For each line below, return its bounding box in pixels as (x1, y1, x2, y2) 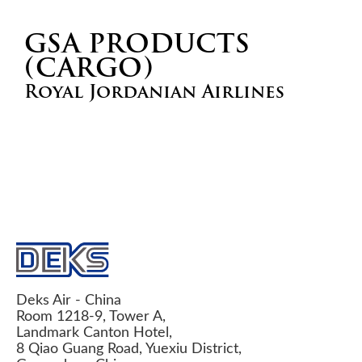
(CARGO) (24, 48, 154, 87)
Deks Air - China (16, 288, 121, 309)
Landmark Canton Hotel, (16, 321, 172, 341)
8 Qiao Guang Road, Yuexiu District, (16, 337, 242, 357)
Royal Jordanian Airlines (24, 78, 284, 105)
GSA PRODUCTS (24, 24, 250, 63)
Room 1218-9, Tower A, (16, 305, 166, 325)
